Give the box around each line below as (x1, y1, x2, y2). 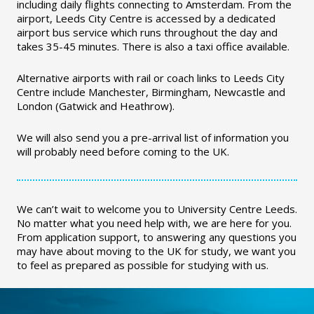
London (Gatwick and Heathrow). (17, 99, 175, 113)
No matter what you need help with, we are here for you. (17, 216, 292, 230)
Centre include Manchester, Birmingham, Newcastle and (17, 85, 285, 99)
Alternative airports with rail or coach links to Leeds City (17, 71, 285, 85)
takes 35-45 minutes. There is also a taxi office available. (17, 39, 289, 53)
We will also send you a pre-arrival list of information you (17, 130, 289, 144)
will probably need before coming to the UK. (17, 144, 229, 158)
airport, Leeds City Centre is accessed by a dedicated (17, 11, 275, 25)
